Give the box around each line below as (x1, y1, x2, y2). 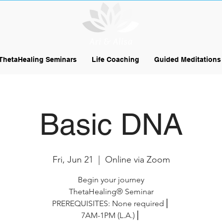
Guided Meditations (154, 55, 221, 63)
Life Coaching (91, 55, 139, 63)
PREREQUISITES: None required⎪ (52, 199, 170, 208)
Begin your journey (78, 175, 144, 184)
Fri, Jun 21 (52, 154, 93, 165)
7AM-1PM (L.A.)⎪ (81, 211, 141, 220)
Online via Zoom (105, 154, 170, 165)
